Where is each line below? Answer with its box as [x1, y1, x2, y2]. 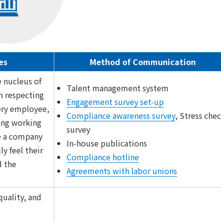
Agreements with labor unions [67, 165, 177, 177]
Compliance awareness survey [67, 110, 175, 121]
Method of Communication [89, 56, 196, 68]
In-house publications [67, 137, 147, 149]
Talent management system [67, 82, 169, 94]
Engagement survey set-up [67, 96, 164, 108]
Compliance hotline [67, 151, 139, 163]
